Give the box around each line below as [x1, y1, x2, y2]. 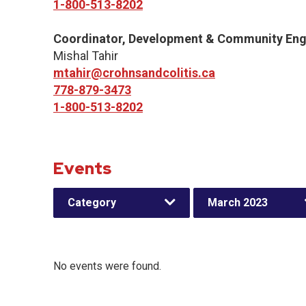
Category [68, 196, 116, 209]
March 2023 [208, 196, 268, 209]
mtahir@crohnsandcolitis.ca [53, 66, 215, 80]
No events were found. [53, 260, 161, 273]
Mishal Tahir [53, 48, 118, 63]
